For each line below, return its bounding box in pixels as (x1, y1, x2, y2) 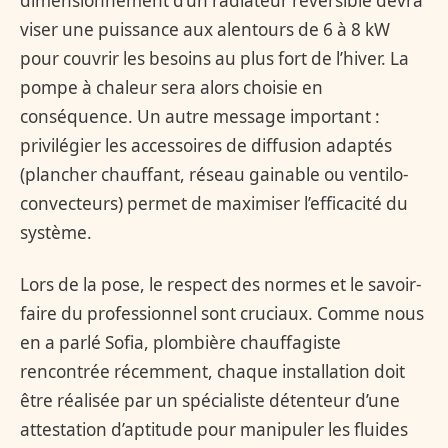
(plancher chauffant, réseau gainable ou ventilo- (20, 163, 409, 187)
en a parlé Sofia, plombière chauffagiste (20, 330, 341, 354)
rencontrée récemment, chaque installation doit (20, 359, 405, 383)
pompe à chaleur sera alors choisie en (20, 76, 323, 100)
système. (20, 221, 92, 245)
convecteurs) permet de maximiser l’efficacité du (20, 192, 408, 216)
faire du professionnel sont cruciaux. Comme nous (20, 301, 424, 325)
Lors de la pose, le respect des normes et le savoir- (20, 272, 422, 296)
